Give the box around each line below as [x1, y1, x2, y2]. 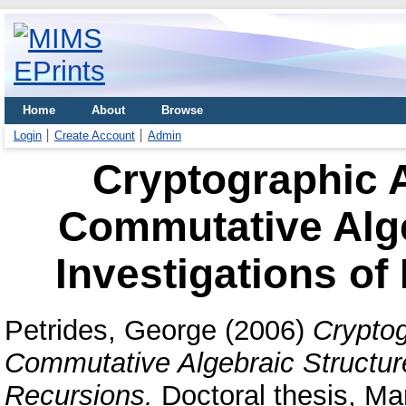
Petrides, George [5, 314, 217, 346]
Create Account [54, 129, 135, 142]
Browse [161, 103, 203, 117]
